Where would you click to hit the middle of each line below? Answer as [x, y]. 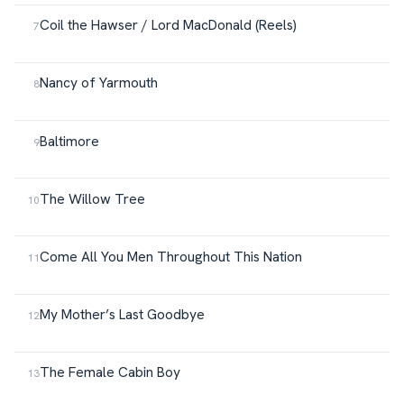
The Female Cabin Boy [110, 372]
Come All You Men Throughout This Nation [171, 257]
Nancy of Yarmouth [99, 83]
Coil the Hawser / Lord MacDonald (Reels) [168, 25]
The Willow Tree [92, 198]
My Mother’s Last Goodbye [122, 315]
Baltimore [69, 141]
